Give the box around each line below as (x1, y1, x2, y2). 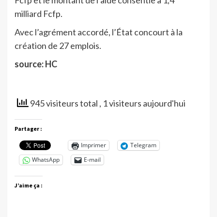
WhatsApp (32, 155, 60, 164)
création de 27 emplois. (15, 40, 101, 51)
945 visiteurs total (29, 97, 99, 108)
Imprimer (81, 141, 106, 150)
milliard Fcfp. (15, 8, 62, 19)
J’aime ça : (15, 181, 43, 189)
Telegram (130, 141, 156, 150)
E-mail (84, 155, 101, 164)
